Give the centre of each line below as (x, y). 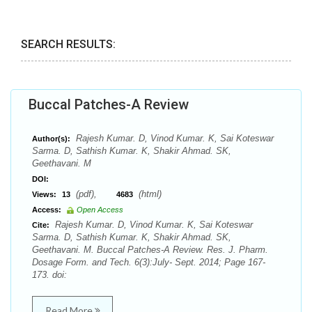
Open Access (100, 210)
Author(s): (51, 139)
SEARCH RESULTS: (68, 44)
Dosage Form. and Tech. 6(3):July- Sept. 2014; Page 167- (149, 262)
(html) (149, 194)
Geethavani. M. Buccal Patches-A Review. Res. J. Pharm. (150, 250)
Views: (44, 194)
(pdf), (95, 194)
